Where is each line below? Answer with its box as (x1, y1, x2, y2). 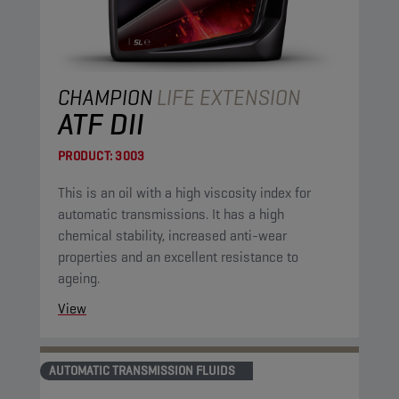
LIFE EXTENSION (157, 84, 301, 111)
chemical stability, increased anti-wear (58, 226, 287, 245)
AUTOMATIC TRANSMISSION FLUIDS (49, 362, 235, 379)
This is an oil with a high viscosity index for (58, 183, 311, 202)
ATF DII (58, 104, 144, 143)
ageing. (58, 269, 100, 288)
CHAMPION (58, 84, 153, 111)
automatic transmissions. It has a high (58, 205, 284, 224)
